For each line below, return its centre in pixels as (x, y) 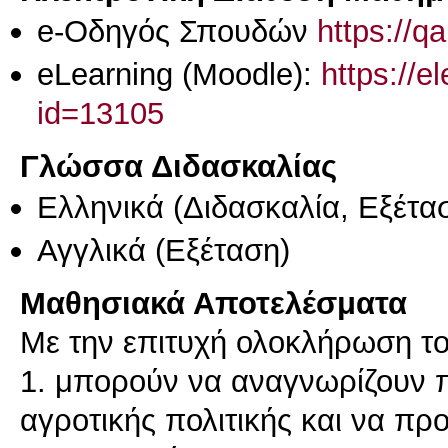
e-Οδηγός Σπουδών (177, 31)
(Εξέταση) (218, 249)
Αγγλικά (91, 249)
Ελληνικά (100, 207)
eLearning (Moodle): (179, 73)
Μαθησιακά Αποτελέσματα (213, 303)
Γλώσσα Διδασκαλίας (178, 166)
